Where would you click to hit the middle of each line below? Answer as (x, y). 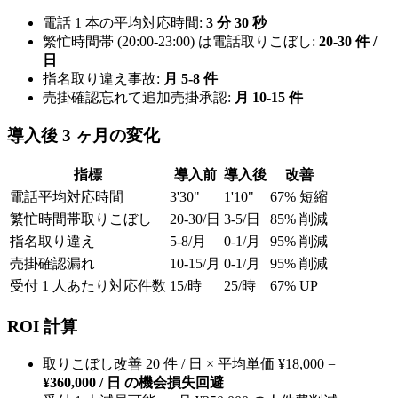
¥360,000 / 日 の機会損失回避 (133, 382)
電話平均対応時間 (67, 197)
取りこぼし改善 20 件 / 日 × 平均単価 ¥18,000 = (189, 363)
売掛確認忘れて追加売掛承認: (139, 97)
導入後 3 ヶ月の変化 (84, 135)
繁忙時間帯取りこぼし (81, 219)
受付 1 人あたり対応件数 (88, 286)
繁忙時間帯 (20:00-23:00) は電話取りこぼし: (181, 41)
